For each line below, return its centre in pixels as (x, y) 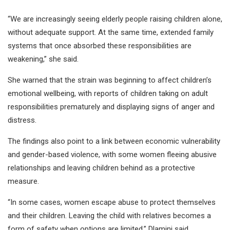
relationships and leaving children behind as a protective (101, 168)
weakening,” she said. (43, 59)
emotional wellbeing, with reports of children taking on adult (108, 93)
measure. (23, 181)
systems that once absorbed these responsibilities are (100, 45)
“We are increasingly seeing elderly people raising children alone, (115, 19)
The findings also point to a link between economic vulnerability (114, 141)
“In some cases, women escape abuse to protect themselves (112, 202)
